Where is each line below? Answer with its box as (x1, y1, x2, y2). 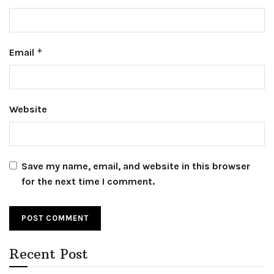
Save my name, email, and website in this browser (21, 160, 250, 172)
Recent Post (9, 245, 88, 263)
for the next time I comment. (21, 176, 155, 188)
